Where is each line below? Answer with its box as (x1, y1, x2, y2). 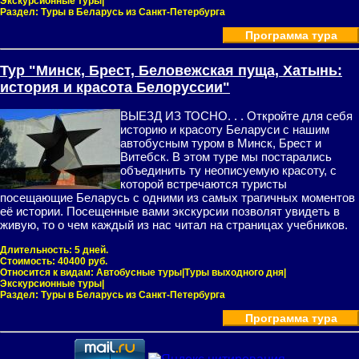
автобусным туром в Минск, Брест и (120, 136, 321, 150)
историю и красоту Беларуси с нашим (120, 123, 329, 136)
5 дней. (75, 244, 108, 256)
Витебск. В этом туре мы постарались (120, 150, 332, 163)
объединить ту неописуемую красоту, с (120, 163, 337, 177)
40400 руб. (58, 256, 107, 267)
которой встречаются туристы (120, 177, 287, 191)
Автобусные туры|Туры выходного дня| (96, 267, 286, 278)
